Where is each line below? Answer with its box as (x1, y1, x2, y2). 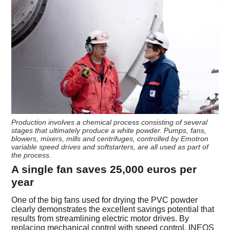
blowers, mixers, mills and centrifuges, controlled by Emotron (11, 135, 209, 143)
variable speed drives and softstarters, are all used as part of (11, 143, 209, 151)
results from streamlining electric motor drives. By (11, 214, 189, 223)
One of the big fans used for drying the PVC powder (11, 196, 198, 205)
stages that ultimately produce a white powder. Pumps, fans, (11, 126, 207, 135)
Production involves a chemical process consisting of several (11, 118, 208, 127)
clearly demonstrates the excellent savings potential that (11, 205, 215, 214)
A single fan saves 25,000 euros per (11, 163, 197, 176)
